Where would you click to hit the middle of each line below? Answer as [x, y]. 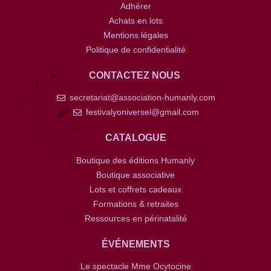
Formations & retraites [135, 204]
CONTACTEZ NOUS [135, 75]
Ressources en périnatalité [135, 218]
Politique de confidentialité [135, 49]
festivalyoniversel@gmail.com [142, 112]
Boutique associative [135, 175]
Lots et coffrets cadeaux [135, 189]
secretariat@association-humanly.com [142, 98]
